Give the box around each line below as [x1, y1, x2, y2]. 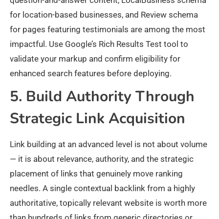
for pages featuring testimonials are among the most [10, 24, 205, 35]
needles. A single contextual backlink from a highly [10, 183, 195, 194]
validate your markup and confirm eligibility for [10, 54, 180, 64]
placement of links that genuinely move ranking [10, 169, 183, 179]
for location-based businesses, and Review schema [10, 10, 198, 20]
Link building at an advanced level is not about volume [10, 139, 207, 150]
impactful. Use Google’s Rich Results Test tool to [10, 39, 188, 49]
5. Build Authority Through [10, 87, 195, 107]
